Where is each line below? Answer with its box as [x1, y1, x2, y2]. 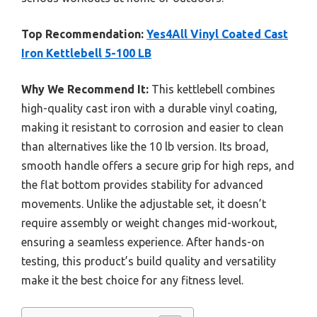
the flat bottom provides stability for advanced [21, 178, 263, 192]
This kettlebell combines [149, 83, 275, 96]
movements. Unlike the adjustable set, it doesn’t [21, 197, 266, 211]
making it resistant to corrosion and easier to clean [21, 121, 284, 134]
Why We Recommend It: [21, 83, 149, 96]
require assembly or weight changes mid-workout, [21, 217, 277, 230]
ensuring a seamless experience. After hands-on [21, 236, 265, 249]
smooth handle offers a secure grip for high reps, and [21, 159, 294, 173]
